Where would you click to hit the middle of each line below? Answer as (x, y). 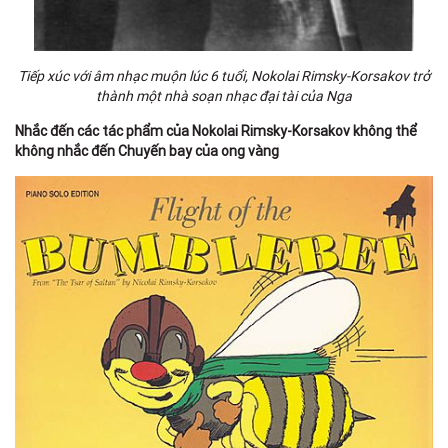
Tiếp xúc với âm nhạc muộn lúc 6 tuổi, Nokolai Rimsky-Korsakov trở (224, 76)
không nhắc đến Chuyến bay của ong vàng (147, 151)
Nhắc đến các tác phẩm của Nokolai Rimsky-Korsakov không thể (216, 131)
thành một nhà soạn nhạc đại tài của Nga (224, 96)
